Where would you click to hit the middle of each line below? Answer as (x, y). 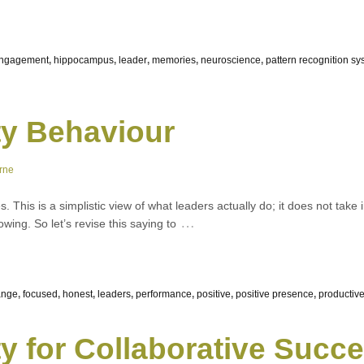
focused (40, 294)
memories (174, 60)
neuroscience (231, 60)
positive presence (275, 294)
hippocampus (84, 60)
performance (164, 294)
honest (78, 294)
